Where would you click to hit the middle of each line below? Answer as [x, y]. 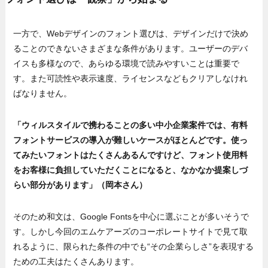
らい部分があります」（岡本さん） [80, 185]
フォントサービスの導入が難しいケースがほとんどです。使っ [131, 140]
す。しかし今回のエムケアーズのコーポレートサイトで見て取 [131, 231]
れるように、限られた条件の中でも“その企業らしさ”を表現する [134, 246]
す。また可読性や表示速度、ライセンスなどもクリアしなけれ [131, 78]
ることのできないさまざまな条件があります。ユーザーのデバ [131, 48]
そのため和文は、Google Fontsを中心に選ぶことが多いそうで [131, 216]
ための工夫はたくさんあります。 [76, 261]
